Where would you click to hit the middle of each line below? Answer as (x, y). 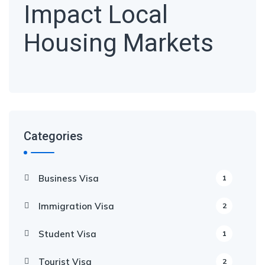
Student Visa (67, 234)
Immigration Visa (76, 206)
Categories (53, 136)
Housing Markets (119, 43)
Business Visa (69, 178)
